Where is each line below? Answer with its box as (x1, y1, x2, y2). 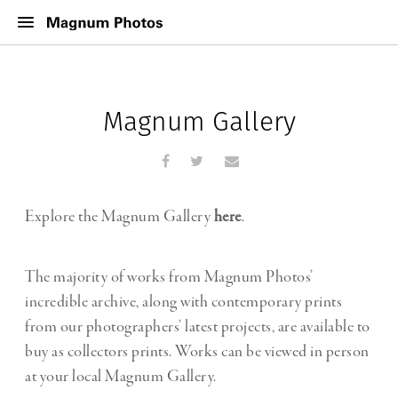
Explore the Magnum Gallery (25, 206, 214, 228)
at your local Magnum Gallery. (25, 366, 217, 388)
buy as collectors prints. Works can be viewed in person (25, 341, 370, 363)
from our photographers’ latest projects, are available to (25, 316, 370, 338)
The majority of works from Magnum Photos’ (25, 267, 314, 289)
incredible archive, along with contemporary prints (25, 291, 342, 314)
